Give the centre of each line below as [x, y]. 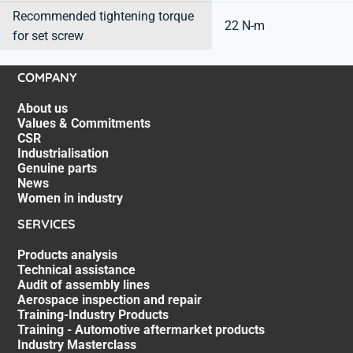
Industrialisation [63, 154]
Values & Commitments [84, 124]
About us [42, 109]
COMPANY [47, 78]
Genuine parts [57, 169]
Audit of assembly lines [83, 284]
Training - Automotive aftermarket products [141, 329]
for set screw [48, 35]
